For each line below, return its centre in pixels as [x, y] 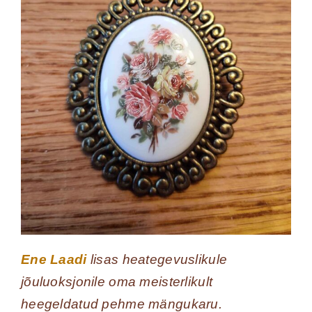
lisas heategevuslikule [157, 260]
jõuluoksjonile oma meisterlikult [117, 282]
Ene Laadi [54, 260]
